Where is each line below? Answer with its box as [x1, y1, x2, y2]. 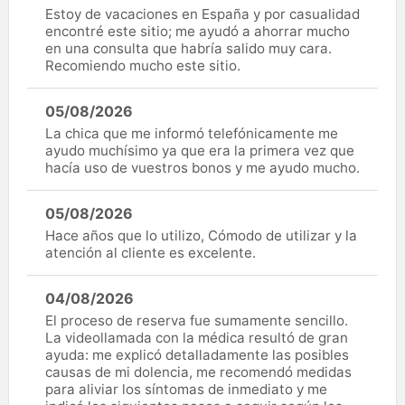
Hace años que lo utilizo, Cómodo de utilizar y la [45, 226, 357, 244]
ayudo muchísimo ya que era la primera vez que [45, 141, 354, 159]
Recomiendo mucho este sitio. [45, 56, 240, 74]
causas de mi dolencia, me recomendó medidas [45, 363, 352, 381]
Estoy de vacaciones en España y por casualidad [45, 5, 360, 23]
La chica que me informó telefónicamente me [45, 124, 338, 142]
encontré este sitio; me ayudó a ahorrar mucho [45, 22, 350, 40]
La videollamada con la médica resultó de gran [45, 328, 348, 346]
